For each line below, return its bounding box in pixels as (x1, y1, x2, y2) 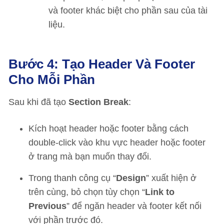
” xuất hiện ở (146, 173, 196, 183)
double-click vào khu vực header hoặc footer (28, 137, 205, 147)
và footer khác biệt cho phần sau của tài (48, 5, 207, 15)
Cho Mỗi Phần (8, 72, 95, 87)
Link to (145, 187, 174, 197)
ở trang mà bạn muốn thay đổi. (28, 151, 151, 161)
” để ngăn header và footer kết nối (66, 201, 201, 211)
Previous (28, 201, 66, 211)
